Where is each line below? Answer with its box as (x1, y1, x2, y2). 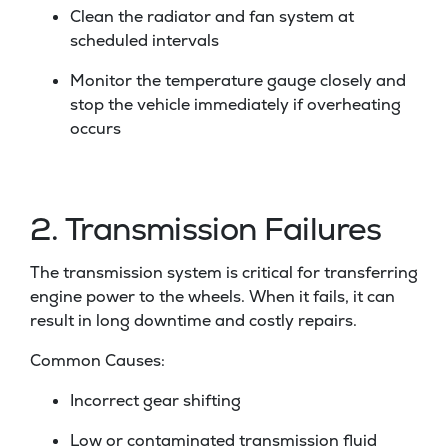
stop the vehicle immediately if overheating (70, 94, 401, 116)
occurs (70, 118, 121, 140)
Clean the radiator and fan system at (70, 6, 354, 28)
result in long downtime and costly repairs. (30, 310, 357, 332)
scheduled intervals (70, 30, 219, 52)
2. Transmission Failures (30, 208, 382, 251)
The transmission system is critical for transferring (30, 262, 418, 284)
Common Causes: (30, 350, 165, 372)
